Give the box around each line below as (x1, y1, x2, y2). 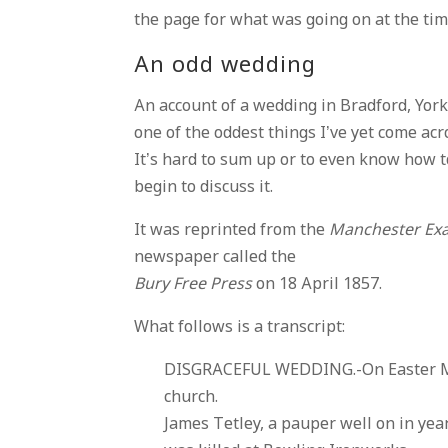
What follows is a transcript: (134, 317, 346, 338)
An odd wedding (134, 52, 317, 81)
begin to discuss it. (134, 177, 274, 198)
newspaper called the (134, 247, 297, 268)
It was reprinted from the (134, 220, 330, 241)
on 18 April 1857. (252, 274, 383, 295)
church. (164, 387, 219, 408)
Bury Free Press (134, 274, 253, 295)
